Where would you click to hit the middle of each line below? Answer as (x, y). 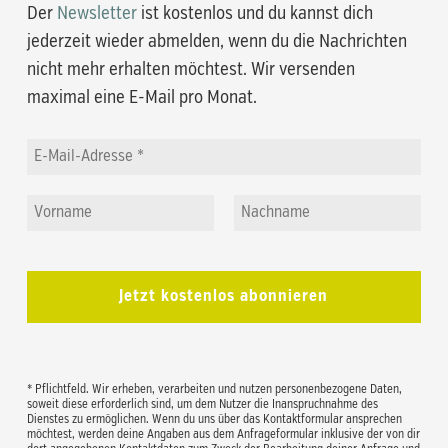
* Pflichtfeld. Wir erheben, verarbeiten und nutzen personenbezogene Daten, (214, 389)
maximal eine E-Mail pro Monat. (141, 97)
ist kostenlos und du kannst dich (254, 13)
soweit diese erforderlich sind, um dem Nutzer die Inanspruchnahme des (202, 404)
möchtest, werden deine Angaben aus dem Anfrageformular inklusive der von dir (223, 434)
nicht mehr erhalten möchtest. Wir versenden (190, 69)
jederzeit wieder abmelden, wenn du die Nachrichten (216, 41)
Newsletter (96, 13)
